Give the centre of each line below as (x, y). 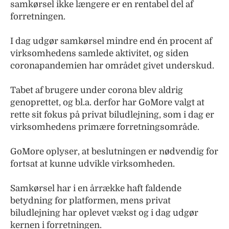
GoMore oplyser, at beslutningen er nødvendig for (114, 152)
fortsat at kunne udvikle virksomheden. (93, 164)
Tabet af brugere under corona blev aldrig (97, 90)
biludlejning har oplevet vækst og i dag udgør (104, 213)
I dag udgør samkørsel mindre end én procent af (111, 41)
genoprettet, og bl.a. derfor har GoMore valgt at (107, 102)
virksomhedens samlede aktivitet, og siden (99, 53)
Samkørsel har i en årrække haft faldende (96, 188)
